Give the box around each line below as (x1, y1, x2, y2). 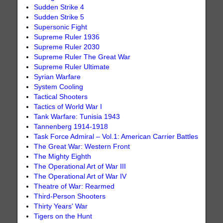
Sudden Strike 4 (34, 3, 85, 11)
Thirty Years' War (34, 203, 88, 211)
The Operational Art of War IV (34, 173, 127, 181)
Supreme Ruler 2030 (34, 43, 100, 51)
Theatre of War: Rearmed (34, 183, 115, 191)
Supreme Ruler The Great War (34, 53, 131, 61)
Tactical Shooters (34, 93, 88, 101)
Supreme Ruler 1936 (34, 33, 100, 41)
